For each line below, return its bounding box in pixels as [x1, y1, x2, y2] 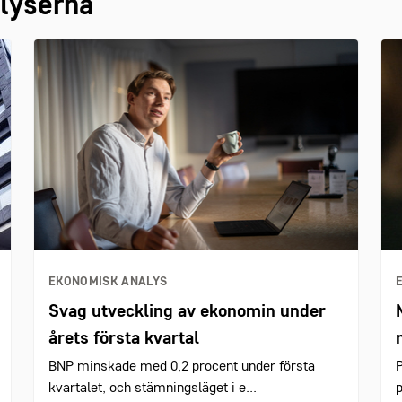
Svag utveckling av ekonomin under [48, 303, 326, 321]
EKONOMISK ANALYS [48, 275, 168, 288]
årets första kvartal [48, 330, 199, 348]
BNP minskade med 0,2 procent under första [48, 360, 315, 374]
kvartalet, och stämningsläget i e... [48, 381, 257, 396]
